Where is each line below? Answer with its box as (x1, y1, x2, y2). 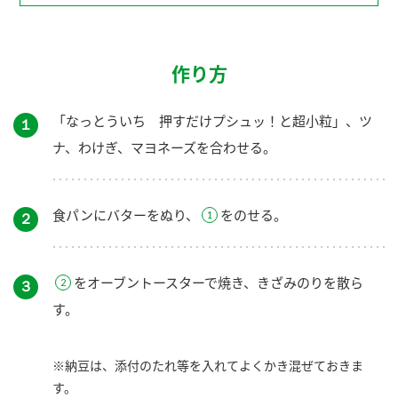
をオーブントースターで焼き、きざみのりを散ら (74, 274, 363, 291)
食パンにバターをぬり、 (52, 206, 199, 223)
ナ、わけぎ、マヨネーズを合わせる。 (52, 139, 276, 155)
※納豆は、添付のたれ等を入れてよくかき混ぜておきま (52, 357, 363, 373)
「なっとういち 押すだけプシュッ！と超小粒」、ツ (52, 112, 372, 129)
